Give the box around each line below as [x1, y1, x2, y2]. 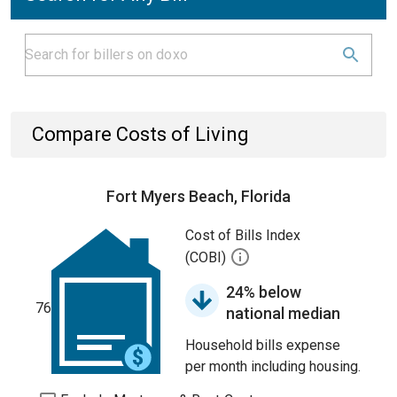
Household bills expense [185, 337, 340, 354]
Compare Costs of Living [32, 123, 249, 145]
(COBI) [185, 249, 230, 267]
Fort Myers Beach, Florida [106, 187, 291, 206]
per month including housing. [185, 358, 361, 375]
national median [226, 304, 340, 323]
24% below [226, 283, 301, 301]
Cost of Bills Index [185, 227, 300, 244]
